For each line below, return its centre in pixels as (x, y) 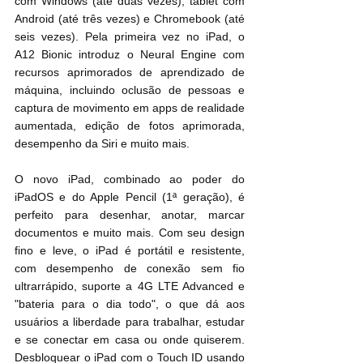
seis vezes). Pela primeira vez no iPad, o (130, 37)
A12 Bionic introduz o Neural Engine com (130, 55)
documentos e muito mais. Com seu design (130, 233)
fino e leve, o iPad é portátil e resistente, (130, 251)
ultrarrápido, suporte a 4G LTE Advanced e (130, 286)
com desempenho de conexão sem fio (130, 269)
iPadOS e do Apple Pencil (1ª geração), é (130, 197)
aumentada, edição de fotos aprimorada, (130, 126)
